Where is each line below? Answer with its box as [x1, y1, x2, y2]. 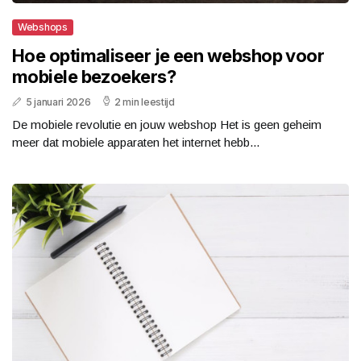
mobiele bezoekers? [12, 66, 176, 88]
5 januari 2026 [25, 96, 91, 109]
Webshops [18, 21, 68, 34]
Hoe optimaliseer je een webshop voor [12, 45, 325, 67]
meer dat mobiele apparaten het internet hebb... [12, 135, 259, 150]
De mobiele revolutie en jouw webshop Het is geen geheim [12, 118, 322, 132]
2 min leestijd [114, 96, 175, 109]
